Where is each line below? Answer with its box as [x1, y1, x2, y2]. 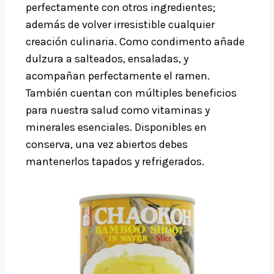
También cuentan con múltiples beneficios [26, 86, 237, 100]
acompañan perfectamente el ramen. [26, 69, 210, 83]
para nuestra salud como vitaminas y [26, 103, 210, 117]
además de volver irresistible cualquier [26, 18, 215, 32]
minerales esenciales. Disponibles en [26, 120, 207, 135]
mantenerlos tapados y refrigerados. [26, 155, 204, 169]
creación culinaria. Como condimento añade [26, 35, 245, 49]
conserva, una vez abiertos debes [26, 138, 188, 152]
